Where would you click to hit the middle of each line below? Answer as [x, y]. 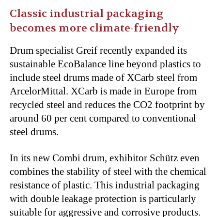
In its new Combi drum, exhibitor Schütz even [105, 158]
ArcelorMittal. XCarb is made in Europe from [103, 91]
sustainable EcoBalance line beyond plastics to [105, 64]
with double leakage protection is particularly [103, 198]
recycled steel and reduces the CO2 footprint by [107, 104]
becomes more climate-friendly [94, 28]
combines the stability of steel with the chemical [108, 171]
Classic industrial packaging [87, 13]
